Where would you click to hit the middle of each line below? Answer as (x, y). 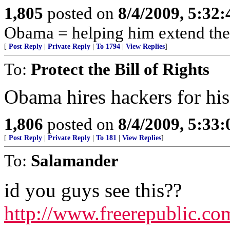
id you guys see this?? (93, 190)
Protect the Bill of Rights (120, 69)
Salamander (75, 160)
